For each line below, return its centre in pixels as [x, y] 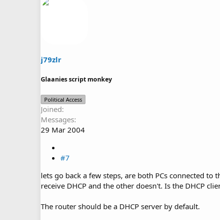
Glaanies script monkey [76, 79]
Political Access [63, 99]
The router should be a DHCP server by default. [120, 206]
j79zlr [51, 59]
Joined [51, 109]
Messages [57, 119]
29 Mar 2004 [63, 129]
